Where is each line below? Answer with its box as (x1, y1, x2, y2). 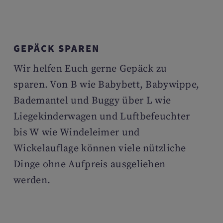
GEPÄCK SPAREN (13, 42, 100, 54)
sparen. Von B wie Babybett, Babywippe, (13, 79, 200, 91)
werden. (13, 174, 51, 187)
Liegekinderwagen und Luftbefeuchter (13, 111, 190, 123)
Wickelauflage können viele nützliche (13, 142, 186, 155)
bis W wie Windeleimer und (13, 126, 140, 139)
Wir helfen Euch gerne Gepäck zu (13, 63, 167, 75)
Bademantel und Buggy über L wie (13, 95, 171, 107)
